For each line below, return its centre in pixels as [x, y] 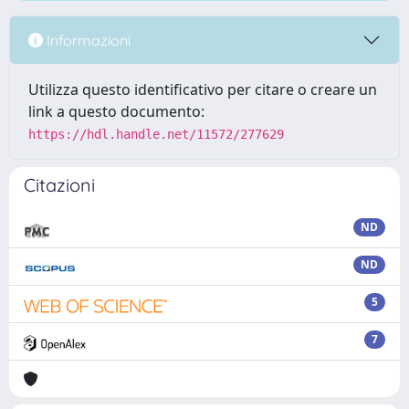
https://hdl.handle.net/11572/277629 [156, 134]
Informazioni [87, 40]
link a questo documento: [116, 111]
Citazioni [59, 185]
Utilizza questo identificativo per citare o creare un [203, 89]
